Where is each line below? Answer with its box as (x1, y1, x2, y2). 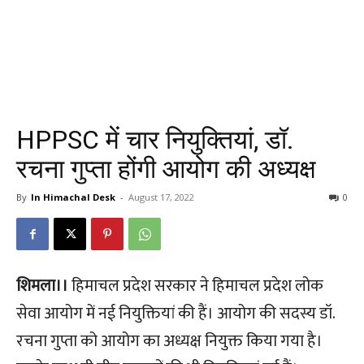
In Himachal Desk (31, 191, 115, 203)
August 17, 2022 (128, 191, 194, 203)
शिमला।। (16, 272, 68, 300)
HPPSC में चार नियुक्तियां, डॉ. (16, 124, 294, 155)
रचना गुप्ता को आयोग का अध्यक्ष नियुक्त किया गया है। (16, 327, 323, 355)
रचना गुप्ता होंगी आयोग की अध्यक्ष (16, 154, 315, 184)
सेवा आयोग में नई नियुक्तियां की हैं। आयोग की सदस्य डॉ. (16, 300, 335, 327)
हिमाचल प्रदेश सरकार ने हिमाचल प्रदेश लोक (68, 272, 323, 300)
